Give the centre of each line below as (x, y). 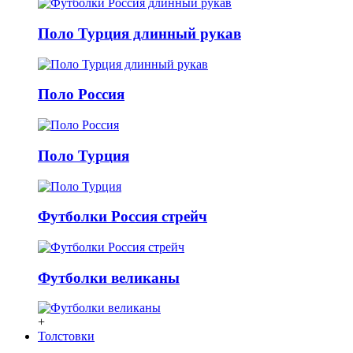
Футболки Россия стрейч (123, 217)
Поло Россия (81, 95)
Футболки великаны (109, 277)
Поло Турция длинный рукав (139, 33)
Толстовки (66, 336)
